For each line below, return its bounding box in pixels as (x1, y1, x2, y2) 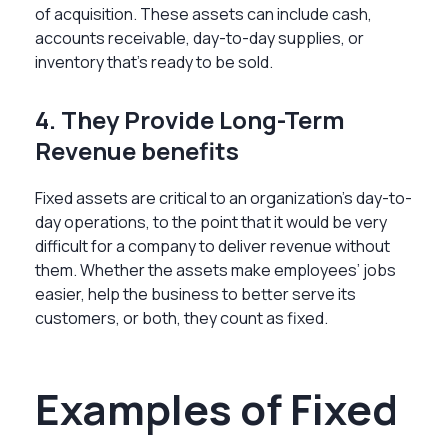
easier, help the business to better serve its (35, 282, 356, 305)
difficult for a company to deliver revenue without (35, 234, 390, 257)
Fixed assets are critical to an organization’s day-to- (35, 186, 412, 209)
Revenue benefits (35, 133, 239, 167)
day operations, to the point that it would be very (35, 210, 387, 233)
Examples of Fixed (35, 379, 398, 438)
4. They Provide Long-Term (35, 102, 345, 136)
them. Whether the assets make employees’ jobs (35, 258, 396, 281)
